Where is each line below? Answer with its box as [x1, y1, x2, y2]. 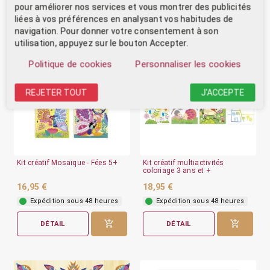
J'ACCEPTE [201, 87, 245, 97]
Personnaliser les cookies [135, 58, 242, 69]
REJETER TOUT [25, 87, 87, 97]
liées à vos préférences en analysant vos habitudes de [14, 14, 233, 24]
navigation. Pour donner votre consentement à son [14, 26, 219, 36]
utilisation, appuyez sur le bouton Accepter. [14, 38, 189, 48]
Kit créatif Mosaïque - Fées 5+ [17, 158, 118, 167]
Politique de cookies [28, 58, 112, 69]
